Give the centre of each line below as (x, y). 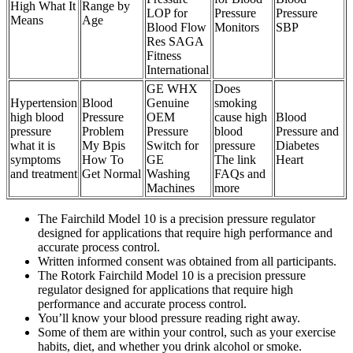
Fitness (164, 55)
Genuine (168, 102)
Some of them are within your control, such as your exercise (187, 332)
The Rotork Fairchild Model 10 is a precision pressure (172, 275)
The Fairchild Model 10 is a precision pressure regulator (176, 218)
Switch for (173, 145)
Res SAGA (175, 41)
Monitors (237, 27)
